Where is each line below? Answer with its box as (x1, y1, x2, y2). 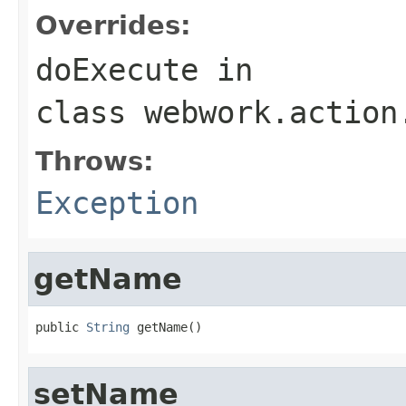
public (35, 319, 86, 334)
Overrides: (35, 9, 191, 41)
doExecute (35, 51, 198, 88)
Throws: (35, 145, 154, 177)
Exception (35, 184, 198, 221)
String (86, 319, 130, 334)
